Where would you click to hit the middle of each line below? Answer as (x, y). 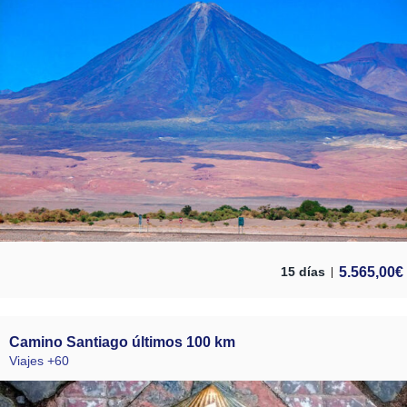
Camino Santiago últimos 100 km (122, 342)
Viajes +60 (39, 361)
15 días (303, 273)
